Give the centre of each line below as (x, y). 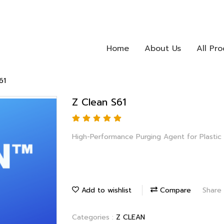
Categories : (94, 217)
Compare (174, 190)
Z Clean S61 (99, 102)
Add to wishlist (105, 190)
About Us (162, 48)
